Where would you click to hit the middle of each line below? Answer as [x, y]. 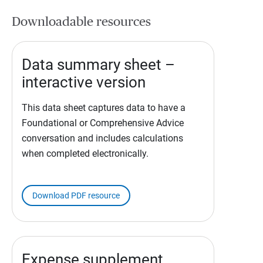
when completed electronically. [85, 153]
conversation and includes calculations [102, 138]
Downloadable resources [81, 22]
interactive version [84, 82]
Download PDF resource [76, 195]
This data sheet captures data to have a [104, 107]
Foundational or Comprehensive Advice [103, 123]
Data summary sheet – [98, 64]
